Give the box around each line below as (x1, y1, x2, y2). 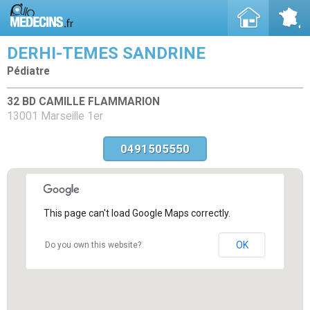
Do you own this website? (44, 239, 141, 250)
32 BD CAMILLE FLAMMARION (7, 95, 160, 108)
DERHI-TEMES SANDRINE (7, 44, 206, 63)
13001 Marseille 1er (7, 109, 103, 122)
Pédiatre (7, 65, 50, 77)
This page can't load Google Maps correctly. (43, 207, 230, 219)
